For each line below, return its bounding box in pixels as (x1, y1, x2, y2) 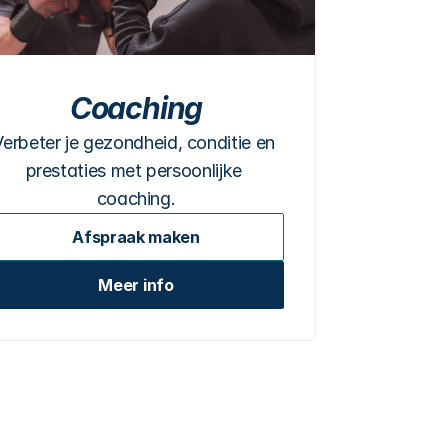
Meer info (98, 275, 174, 295)
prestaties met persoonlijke (25, 160, 242, 181)
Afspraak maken (72, 227, 200, 247)
